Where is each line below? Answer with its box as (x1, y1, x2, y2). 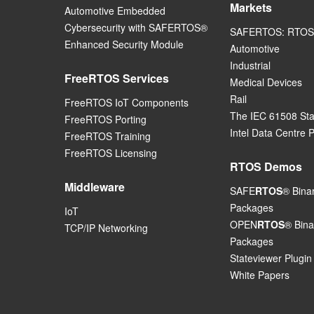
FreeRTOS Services (64, 70, 169, 87)
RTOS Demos (230, 158, 302, 175)
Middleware (64, 179, 125, 196)
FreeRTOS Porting (64, 112, 146, 127)
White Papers (230, 268, 289, 282)
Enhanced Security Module (64, 37, 184, 52)
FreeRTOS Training (64, 129, 151, 144)
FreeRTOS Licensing (64, 146, 157, 161)
